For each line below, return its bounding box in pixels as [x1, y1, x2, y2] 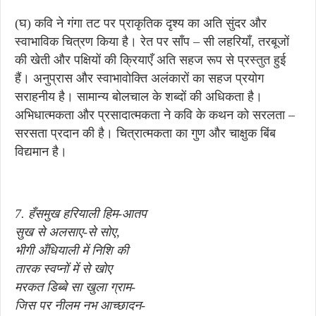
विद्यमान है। [15, 145, 67, 159]
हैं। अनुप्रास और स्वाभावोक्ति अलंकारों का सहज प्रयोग [15, 71, 264, 85]
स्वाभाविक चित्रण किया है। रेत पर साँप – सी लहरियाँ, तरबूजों [15, 35, 289, 49]
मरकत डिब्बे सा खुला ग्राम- [15, 280, 135, 294]
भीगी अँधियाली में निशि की [15, 243, 128, 257]
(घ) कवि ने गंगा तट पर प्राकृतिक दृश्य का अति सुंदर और [15, 16, 267, 30]
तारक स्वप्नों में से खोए [15, 262, 112, 276]
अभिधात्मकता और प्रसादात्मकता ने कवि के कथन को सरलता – [15, 108, 295, 122]
